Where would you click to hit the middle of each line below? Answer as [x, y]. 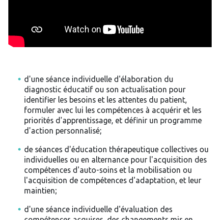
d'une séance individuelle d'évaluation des [98, 209]
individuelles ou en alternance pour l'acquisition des [115, 160]
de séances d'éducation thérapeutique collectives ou [116, 150]
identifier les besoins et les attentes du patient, [105, 100]
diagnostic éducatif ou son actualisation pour [105, 90]
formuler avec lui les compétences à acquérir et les [112, 110]
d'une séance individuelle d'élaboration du [98, 79]
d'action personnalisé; [63, 131]
